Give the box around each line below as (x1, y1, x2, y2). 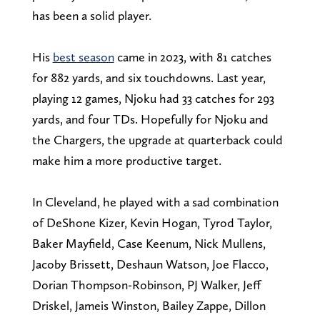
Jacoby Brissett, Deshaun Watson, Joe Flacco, (31, 256, 269, 271)
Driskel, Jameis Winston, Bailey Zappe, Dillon (31, 297, 266, 313)
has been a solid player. (31, 7, 151, 23)
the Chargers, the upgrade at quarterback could (31, 131, 283, 147)
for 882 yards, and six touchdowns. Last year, (31, 69, 266, 85)
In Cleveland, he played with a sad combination (31, 194, 279, 209)
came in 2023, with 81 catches (114, 49, 271, 64)
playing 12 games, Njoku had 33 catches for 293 (31, 90, 274, 106)
